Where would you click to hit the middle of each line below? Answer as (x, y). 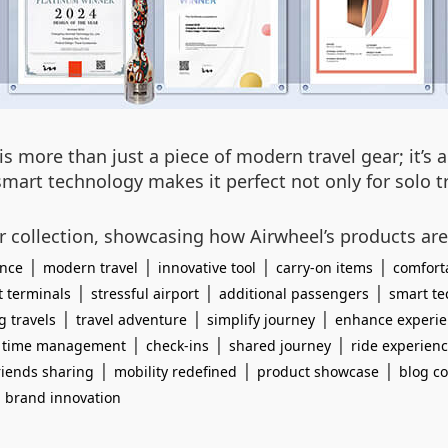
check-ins (177, 345)
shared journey (280, 345)
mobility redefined (175, 371)
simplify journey (261, 319)
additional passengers (294, 293)
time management (64, 345)
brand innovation (63, 397)
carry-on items (324, 267)
